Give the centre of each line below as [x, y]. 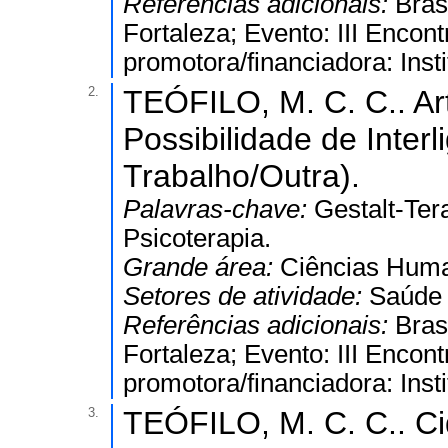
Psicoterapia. [197, 238]
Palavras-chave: [218, 209]
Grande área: [201, 267]
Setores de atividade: [246, 296]
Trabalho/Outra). [241, 176]
